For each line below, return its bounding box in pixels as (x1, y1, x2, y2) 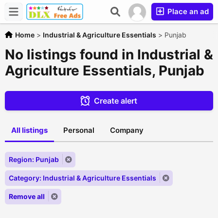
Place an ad (165, 7, 209, 16)
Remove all (9, 192, 45, 200)
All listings (11, 126, 48, 135)
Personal (63, 126, 94, 135)
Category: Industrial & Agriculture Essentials (9, 174, 156, 182)
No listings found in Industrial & (5, 46, 213, 63)
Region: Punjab (9, 155, 59, 163)
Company (110, 126, 144, 135)
